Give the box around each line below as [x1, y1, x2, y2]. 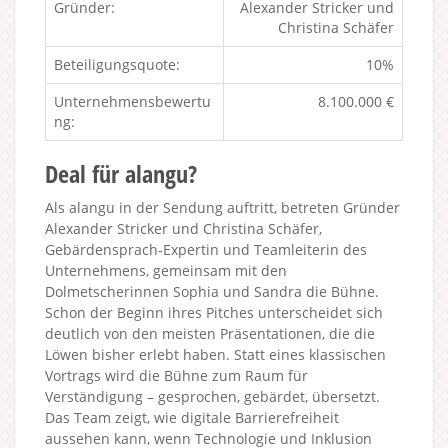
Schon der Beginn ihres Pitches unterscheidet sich [45, 302, 383, 322]
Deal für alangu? [45, 156, 197, 190]
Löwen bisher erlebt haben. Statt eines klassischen [45, 344, 386, 364]
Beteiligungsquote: [54, 54, 180, 74]
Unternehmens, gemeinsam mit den [45, 260, 287, 280]
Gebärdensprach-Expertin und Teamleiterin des [45, 239, 367, 259]
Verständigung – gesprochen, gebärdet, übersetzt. [45, 386, 380, 406]
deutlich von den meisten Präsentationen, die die [45, 323, 375, 343]
